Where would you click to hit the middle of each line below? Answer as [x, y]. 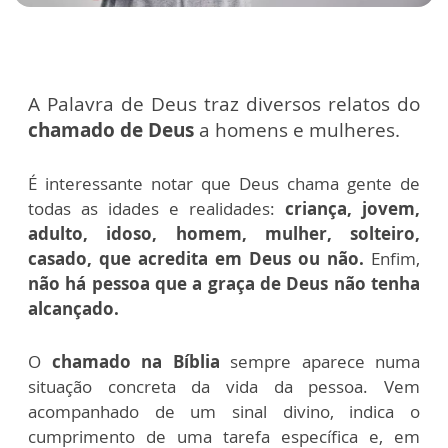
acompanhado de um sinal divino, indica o [224, 411]
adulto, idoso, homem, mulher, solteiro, [224, 233]
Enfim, [392, 258]
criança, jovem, [352, 208]
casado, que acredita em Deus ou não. [196, 258]
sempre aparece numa [319, 361]
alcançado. [73, 308]
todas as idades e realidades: [156, 208]
